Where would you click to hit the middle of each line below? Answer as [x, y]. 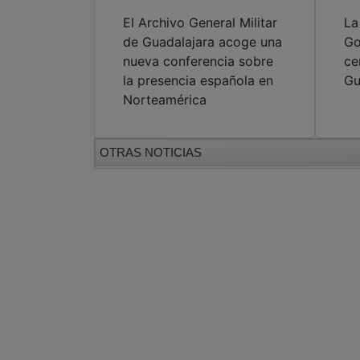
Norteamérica [165, 100]
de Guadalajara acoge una [202, 42]
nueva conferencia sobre [198, 61]
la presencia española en [198, 81]
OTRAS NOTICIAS [151, 153]
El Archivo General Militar [200, 23]
